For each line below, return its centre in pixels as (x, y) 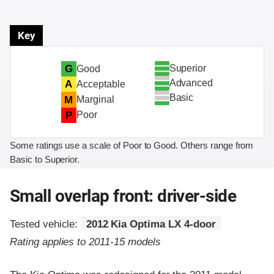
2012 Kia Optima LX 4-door (151, 224)
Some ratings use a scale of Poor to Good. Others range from (132, 145)
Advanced (191, 83)
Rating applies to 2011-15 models (85, 242)
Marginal (95, 99)
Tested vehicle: (46, 224)
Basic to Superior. (45, 159)
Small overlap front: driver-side (123, 196)
